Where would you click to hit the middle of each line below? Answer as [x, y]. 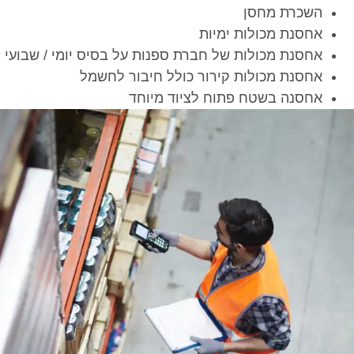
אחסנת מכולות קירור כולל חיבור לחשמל [201, 77]
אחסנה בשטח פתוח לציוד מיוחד [226, 98]
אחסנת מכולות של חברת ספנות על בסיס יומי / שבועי [164, 56]
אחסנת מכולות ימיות [261, 34]
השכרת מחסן [283, 13]
